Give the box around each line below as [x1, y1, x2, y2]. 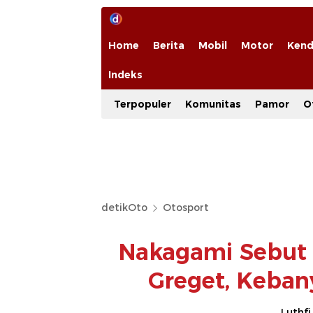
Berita [153, 39, 184, 52]
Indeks [108, 68, 143, 81]
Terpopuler [114, 98, 171, 110]
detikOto [101, 201, 147, 214]
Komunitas [185, 98, 241, 110]
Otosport [163, 201, 209, 214]
